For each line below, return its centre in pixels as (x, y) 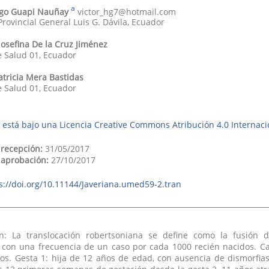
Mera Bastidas (54, 77)
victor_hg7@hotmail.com (126, 11)
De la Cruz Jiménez (69, 44)
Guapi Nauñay (39, 11)
